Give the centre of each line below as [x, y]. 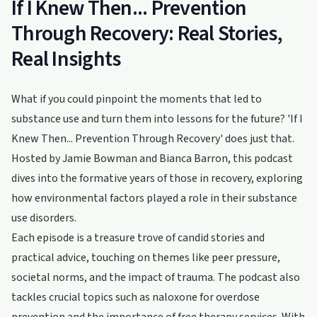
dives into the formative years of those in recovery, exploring [157, 178]
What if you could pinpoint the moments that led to [137, 99]
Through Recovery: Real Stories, [147, 34]
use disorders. [44, 218]
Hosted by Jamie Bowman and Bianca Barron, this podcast [152, 158]
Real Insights [66, 59]
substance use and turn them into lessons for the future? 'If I [157, 119]
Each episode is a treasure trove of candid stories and [138, 238]
